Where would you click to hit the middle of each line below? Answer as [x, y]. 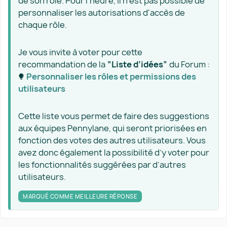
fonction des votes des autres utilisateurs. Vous [112, 140]
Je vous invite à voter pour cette [80, 52]
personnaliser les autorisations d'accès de [102, 13]
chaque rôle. [43, 25]
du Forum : [189, 64]
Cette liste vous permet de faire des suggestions [114, 116]
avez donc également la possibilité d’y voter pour [114, 153]
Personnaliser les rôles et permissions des [111, 77]
